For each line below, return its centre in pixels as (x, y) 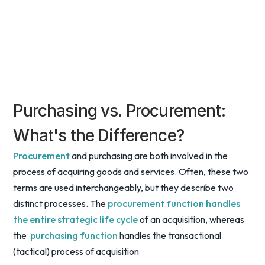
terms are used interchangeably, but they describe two (124, 188)
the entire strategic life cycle (76, 219)
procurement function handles (174, 203)
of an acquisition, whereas (191, 219)
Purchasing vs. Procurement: (119, 111)
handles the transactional (170, 235)
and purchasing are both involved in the (149, 156)
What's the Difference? (98, 135)
